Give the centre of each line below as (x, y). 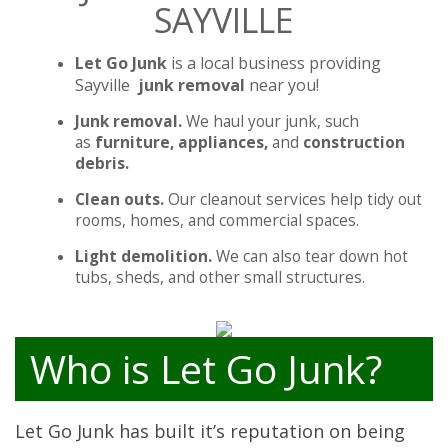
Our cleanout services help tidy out (295, 200)
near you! (284, 85)
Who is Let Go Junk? (206, 368)
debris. (102, 164)
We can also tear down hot (312, 257)
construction (354, 143)
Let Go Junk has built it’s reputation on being (210, 430)
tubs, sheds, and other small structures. (220, 278)
